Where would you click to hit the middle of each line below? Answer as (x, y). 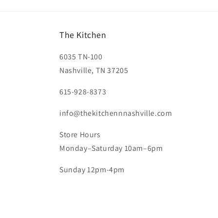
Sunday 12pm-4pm (92, 170)
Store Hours (80, 135)
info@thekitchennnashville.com (116, 113)
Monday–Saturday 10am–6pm (111, 148)
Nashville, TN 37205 (94, 70)
